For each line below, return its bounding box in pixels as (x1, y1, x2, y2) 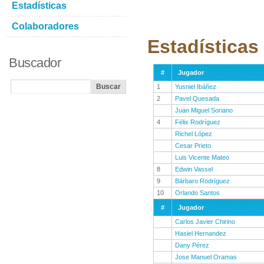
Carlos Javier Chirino (175, 218, 235, 225)
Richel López (175, 130, 212, 137)
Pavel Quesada (175, 95, 219, 102)
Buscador (9, 55, 61, 70)
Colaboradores (12, 21, 79, 31)
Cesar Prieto (175, 142, 211, 149)
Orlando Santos (175, 189, 220, 196)
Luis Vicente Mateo (175, 154, 229, 161)
